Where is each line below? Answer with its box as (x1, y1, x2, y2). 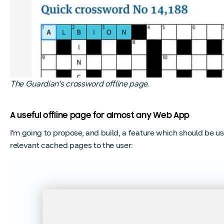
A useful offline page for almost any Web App (10, 111, 189, 120)
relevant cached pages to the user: (10, 140, 133, 150)
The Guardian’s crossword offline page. (10, 78, 149, 88)
